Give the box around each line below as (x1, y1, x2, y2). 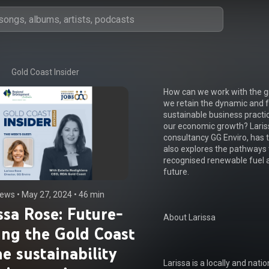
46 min (78, 190, 104, 199)
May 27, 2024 (21, 190, 72, 199)
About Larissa (163, 213, 216, 222)
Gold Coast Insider (11, 67, 80, 77)
